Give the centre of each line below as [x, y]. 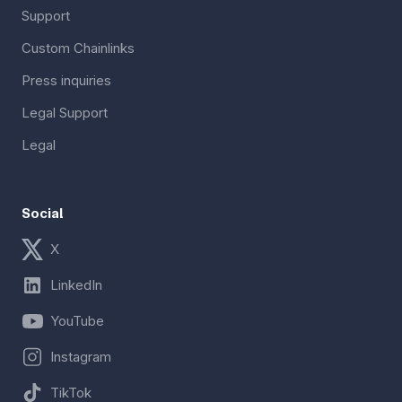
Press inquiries [66, 80]
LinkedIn [76, 284]
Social [43, 213]
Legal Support [65, 112]
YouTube [77, 320]
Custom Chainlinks [78, 48]
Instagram [81, 356]
